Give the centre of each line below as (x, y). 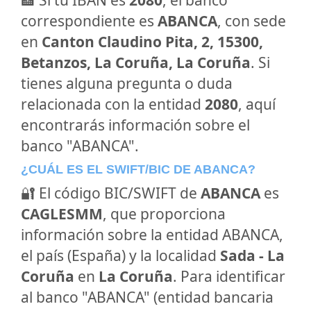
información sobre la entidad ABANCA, (152, 235)
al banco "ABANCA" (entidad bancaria (147, 297)
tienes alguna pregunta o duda (127, 83)
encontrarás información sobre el (135, 125)
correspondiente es (89, 21)
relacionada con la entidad (113, 104)
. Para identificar (229, 276)
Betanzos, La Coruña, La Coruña (136, 62)
